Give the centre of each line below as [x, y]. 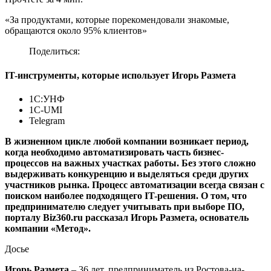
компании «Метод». [48, 228]
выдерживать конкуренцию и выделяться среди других [127, 174]
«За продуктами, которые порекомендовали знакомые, [117, 20]
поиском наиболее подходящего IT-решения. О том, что [126, 196]
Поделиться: [54, 51]
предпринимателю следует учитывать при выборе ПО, [125, 207]
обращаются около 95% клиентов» [76, 31]
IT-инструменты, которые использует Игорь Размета [120, 75]
